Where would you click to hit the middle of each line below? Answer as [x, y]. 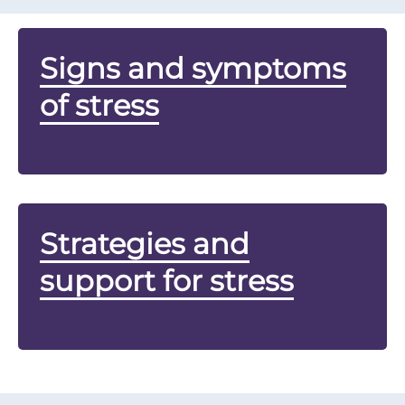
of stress [99, 105]
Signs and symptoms [193, 68]
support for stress [167, 280]
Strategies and [145, 243]
